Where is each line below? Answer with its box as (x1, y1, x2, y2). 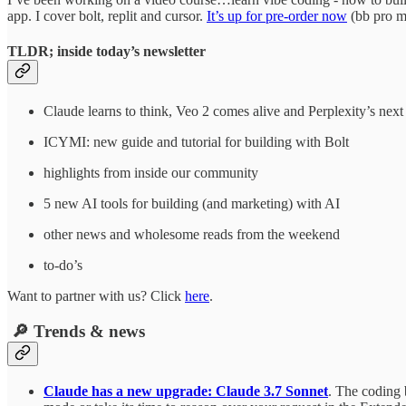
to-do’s (43, 257, 82, 274)
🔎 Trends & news (7, 321, 145, 341)
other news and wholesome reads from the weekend (43, 227, 340, 243)
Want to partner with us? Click (7, 288, 185, 304)
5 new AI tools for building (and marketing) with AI (43, 196, 340, 212)
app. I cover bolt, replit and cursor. (7, 7, 207, 24)
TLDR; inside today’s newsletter (7, 43, 206, 59)
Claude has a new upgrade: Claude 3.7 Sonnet (43, 382, 328, 399)
